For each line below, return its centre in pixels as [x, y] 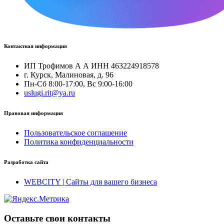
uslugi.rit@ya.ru [49, 93]
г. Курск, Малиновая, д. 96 [69, 75]
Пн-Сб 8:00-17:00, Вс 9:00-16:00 [78, 84]
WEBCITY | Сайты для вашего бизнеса [90, 181]
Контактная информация [35, 46]
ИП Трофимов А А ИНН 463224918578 [91, 66]
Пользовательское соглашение [75, 132]
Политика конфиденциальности [79, 141]
